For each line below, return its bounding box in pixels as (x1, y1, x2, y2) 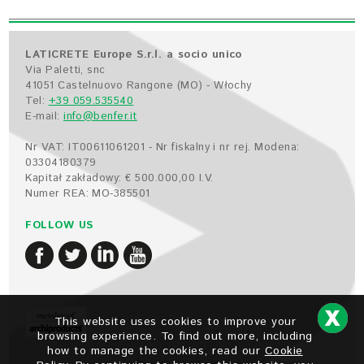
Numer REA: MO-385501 (25, 186, 150, 202)
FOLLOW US (25, 218, 93, 234)
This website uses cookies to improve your (54, 314, 297, 330)
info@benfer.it (63, 109, 137, 125)
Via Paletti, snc (25, 63, 106, 79)
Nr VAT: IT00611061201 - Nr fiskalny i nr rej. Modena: (25, 140, 300, 156)
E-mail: (25, 109, 64, 125)
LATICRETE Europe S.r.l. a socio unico (25, 47, 242, 63)
